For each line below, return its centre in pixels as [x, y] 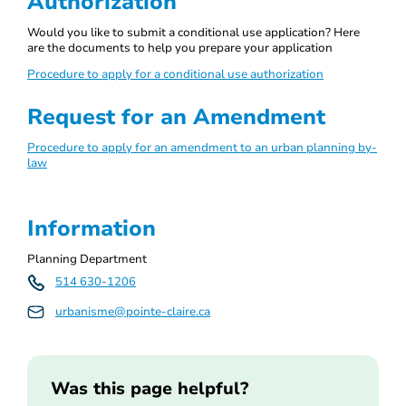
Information [92, 229]
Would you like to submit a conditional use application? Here [193, 32]
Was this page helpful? [149, 389]
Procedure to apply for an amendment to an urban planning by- [202, 148]
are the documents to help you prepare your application [180, 48]
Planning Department [87, 260]
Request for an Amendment [176, 117]
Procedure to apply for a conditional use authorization [175, 75]
